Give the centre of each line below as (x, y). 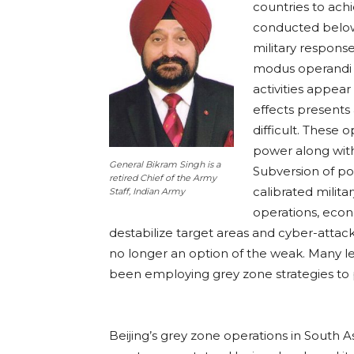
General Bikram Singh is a (165, 165)
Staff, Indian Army (147, 192)
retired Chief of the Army (163, 178)
